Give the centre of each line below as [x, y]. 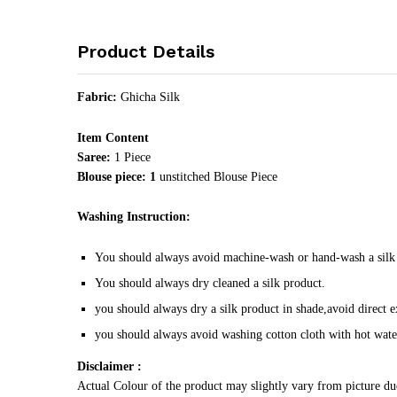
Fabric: [97, 97]
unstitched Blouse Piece [218, 176]
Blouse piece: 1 [118, 176]
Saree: [96, 157]
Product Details [146, 51]
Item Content [113, 137]
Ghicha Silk [148, 97]
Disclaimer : [109, 367]
